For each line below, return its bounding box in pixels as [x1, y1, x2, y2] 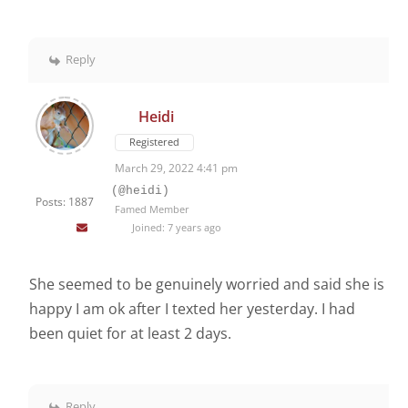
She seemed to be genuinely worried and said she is [29, 274, 384, 295]
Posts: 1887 [36, 194, 94, 210]
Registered [129, 135, 179, 149]
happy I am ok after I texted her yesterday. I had [29, 299, 355, 320]
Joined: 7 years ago [128, 220, 221, 235]
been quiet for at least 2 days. [29, 323, 231, 344]
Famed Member [115, 202, 189, 217]
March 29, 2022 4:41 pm [115, 160, 238, 177]
